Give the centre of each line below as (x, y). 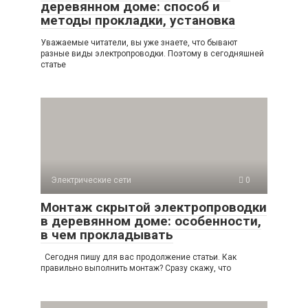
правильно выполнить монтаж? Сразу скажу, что (136, 268)
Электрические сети (91, 180)
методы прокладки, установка (138, 20)
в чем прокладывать (107, 234)
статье (53, 64)
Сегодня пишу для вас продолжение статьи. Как (139, 257)
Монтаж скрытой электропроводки (154, 207)
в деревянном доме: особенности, (151, 221)
